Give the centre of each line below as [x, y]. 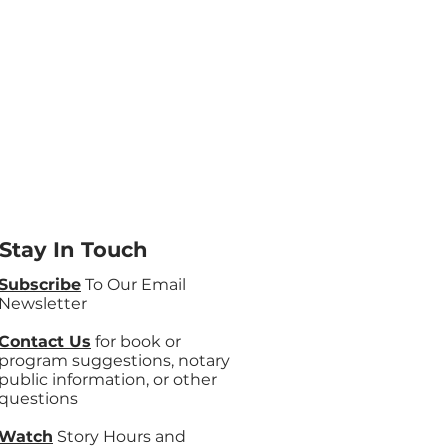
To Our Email [133, 284]
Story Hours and [119, 436]
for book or [136, 341]
